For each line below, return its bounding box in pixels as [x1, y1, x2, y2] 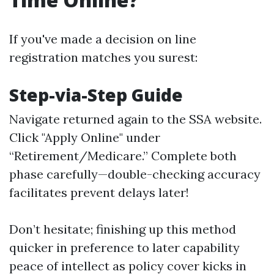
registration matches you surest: [9, 50, 198, 65]
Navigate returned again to [9, 111, 167, 127]
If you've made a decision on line [9, 31, 196, 46]
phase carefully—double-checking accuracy [9, 166, 261, 182]
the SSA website [167, 111, 259, 127]
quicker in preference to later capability [9, 240, 240, 255]
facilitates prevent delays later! [9, 185, 189, 200]
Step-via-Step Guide [9, 83, 183, 106]
